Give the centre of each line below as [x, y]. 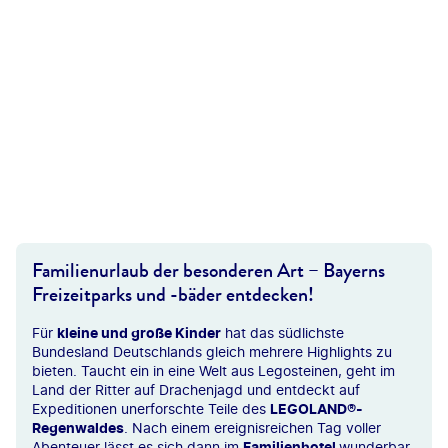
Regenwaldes [78, 427]
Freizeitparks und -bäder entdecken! [173, 294]
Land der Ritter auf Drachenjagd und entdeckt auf [196, 389]
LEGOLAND [308, 408]
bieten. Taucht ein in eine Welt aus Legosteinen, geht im [213, 370]
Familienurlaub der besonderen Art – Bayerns [208, 270]
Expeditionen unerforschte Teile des [151, 408]
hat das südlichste [282, 332]
